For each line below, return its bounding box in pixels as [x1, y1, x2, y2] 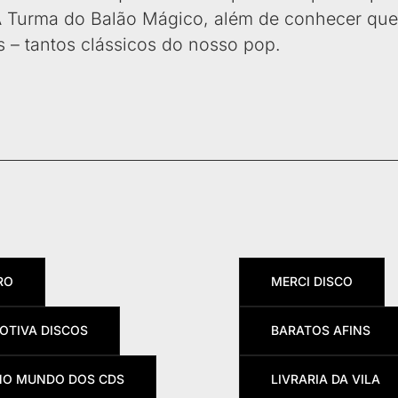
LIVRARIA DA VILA [270, 371, 380, 387]
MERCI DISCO [270, 274, 353, 290]
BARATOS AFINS [270, 322, 370, 338]
